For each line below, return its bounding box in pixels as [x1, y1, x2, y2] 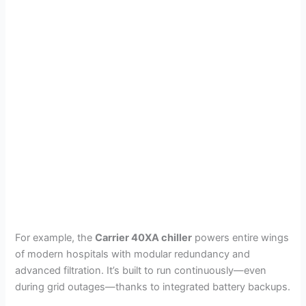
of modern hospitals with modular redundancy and [15, 248, 251, 261]
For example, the [15, 232, 96, 245]
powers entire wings [192, 232, 290, 245]
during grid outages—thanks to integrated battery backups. [15, 281, 291, 294]
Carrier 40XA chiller [95, 232, 193, 245]
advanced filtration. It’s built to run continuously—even [15, 264, 267, 277]
